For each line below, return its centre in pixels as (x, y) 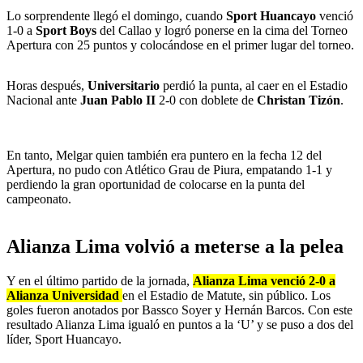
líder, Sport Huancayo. (64, 340)
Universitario (124, 86)
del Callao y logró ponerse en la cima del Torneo (224, 31)
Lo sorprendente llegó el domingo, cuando (116, 16)
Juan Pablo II (118, 100)
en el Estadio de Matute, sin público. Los (226, 296)
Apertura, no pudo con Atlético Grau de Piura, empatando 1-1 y (169, 170)
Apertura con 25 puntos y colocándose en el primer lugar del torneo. (180, 45)
